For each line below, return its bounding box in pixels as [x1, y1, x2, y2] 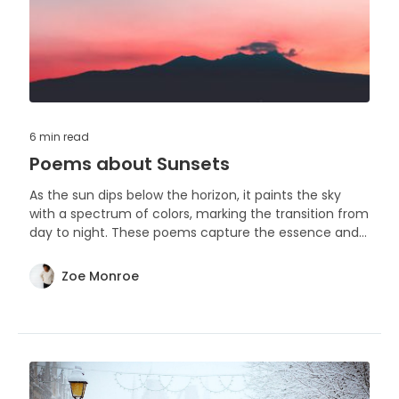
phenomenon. [29, 261, 118, 280]
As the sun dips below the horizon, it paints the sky [29, 186, 341, 205]
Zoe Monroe [61, 266, 139, 285]
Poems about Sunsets [29, 151, 230, 177]
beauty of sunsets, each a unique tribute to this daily [29, 242, 359, 261]
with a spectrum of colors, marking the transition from [29, 205, 369, 224]
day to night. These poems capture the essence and [29, 224, 359, 242]
